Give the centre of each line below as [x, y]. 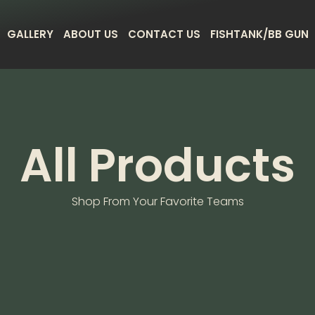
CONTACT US [165, 34]
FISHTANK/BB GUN [260, 34]
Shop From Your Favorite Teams [157, 201]
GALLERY [31, 34]
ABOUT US [91, 34]
